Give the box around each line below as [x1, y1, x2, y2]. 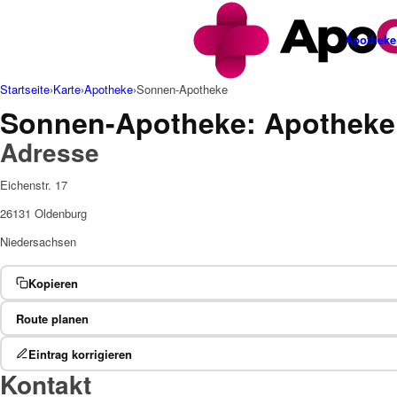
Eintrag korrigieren [27, 345, 132, 362]
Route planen [15, 309, 89, 327]
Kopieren [27, 274, 78, 292]
